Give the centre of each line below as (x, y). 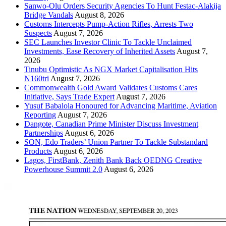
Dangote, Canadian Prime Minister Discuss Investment (111, 124)
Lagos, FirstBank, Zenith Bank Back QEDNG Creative (113, 160)
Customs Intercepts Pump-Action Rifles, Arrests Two (109, 24)
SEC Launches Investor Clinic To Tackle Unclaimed (108, 42)
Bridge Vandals (49, 15)
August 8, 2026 (99, 15)
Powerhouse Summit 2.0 (63, 169)
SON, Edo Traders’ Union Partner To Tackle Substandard (116, 142)
